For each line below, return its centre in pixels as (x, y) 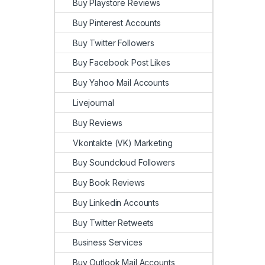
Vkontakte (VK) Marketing (123, 143)
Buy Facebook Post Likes (122, 63)
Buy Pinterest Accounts (117, 22)
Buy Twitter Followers (114, 43)
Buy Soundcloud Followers (124, 163)
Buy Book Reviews (109, 183)
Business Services (108, 243)
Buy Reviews (98, 122)
